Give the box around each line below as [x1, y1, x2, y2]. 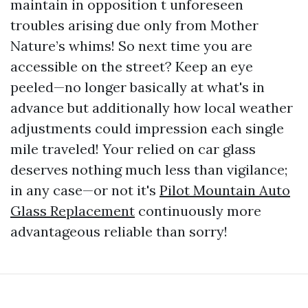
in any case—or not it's [10, 181, 159, 199]
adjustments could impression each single [10, 120, 284, 137]
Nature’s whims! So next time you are [10, 37, 252, 54]
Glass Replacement [10, 202, 135, 219]
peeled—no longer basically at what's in [10, 78, 265, 96]
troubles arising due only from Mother [10, 16, 258, 34]
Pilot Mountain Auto [159, 181, 290, 199]
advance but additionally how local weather [10, 99, 293, 116]
